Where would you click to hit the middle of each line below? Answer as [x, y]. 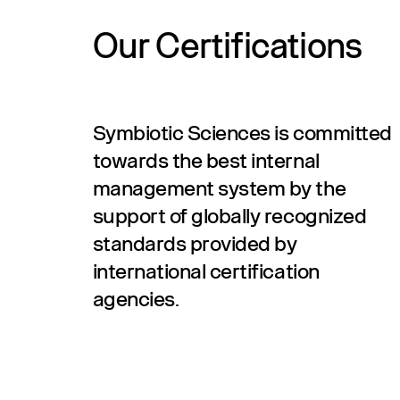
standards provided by [195, 245]
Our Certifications [227, 48]
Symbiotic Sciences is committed [242, 134]
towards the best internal [206, 162]
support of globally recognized [229, 217]
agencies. [136, 300]
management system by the [219, 190]
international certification [206, 273]
